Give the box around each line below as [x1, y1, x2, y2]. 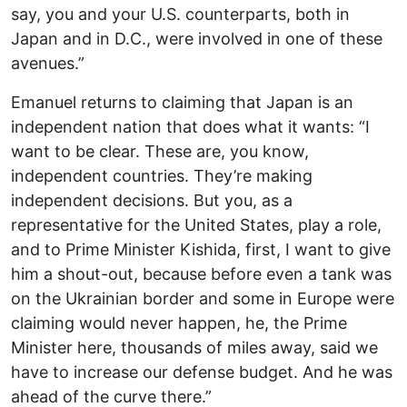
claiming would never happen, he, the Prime [11, 313, 347, 333]
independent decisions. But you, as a [11, 190, 293, 210]
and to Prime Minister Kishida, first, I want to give [11, 239, 391, 259]
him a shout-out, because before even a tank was [11, 263, 392, 283]
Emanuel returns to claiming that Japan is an [11, 92, 353, 112]
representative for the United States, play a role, [11, 214, 382, 234]
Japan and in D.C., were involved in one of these [11, 28, 382, 48]
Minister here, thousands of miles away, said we [11, 337, 378, 357]
